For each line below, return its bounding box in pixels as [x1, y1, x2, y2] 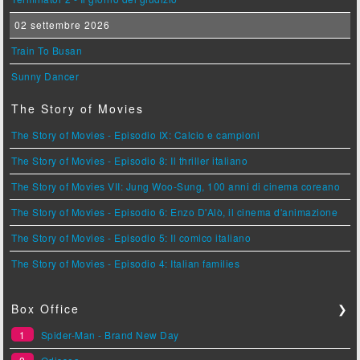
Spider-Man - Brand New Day [40, 328, 179, 342]
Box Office [11, 301, 80, 317]
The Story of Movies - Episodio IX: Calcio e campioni [11, 128, 260, 142]
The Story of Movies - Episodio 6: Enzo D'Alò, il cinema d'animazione [11, 205, 338, 219]
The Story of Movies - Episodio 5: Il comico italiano [11, 231, 252, 245]
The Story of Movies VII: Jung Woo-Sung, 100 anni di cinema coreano [11, 179, 341, 194]
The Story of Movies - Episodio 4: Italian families [11, 256, 240, 271]
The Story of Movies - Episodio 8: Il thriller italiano [11, 153, 248, 168]
